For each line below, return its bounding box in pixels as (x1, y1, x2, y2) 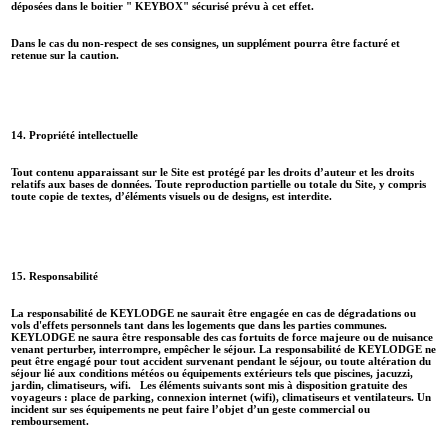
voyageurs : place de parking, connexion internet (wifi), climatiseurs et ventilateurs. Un (11, 390, 431, 403)
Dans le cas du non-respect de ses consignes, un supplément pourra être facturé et (11, 37, 400, 50)
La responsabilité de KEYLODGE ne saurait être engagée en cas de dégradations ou (11, 306, 416, 319)
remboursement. (11, 414, 95, 427)
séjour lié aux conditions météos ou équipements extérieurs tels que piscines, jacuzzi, (11, 366, 413, 379)
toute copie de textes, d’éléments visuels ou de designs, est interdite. (11, 189, 344, 202)
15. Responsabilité (11, 269, 101, 282)
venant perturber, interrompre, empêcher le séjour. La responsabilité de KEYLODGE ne (11, 342, 436, 355)
